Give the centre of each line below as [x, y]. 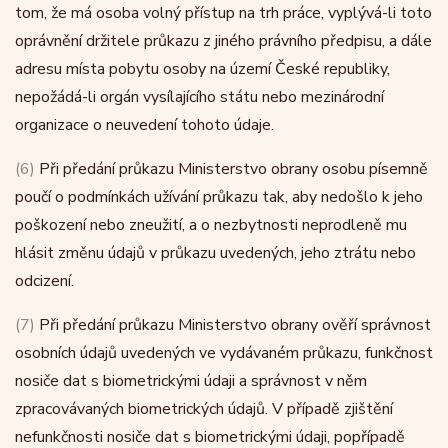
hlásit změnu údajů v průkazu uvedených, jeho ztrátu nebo [215, 253]
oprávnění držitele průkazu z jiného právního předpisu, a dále [223, 41]
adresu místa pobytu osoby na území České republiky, [202, 69]
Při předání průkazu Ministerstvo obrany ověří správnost [233, 325]
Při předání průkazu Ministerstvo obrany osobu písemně [231, 169]
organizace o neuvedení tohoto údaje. [144, 125]
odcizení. [44, 281]
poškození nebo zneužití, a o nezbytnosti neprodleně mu [211, 225]
